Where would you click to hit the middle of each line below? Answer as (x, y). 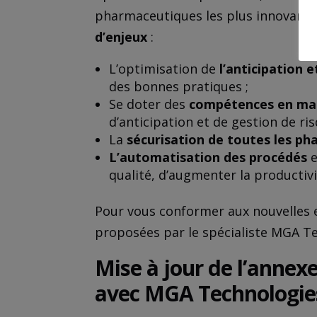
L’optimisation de (165, 69)
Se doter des (149, 104)
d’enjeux (121, 37)
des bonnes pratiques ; (179, 87)
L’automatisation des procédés (208, 157)
